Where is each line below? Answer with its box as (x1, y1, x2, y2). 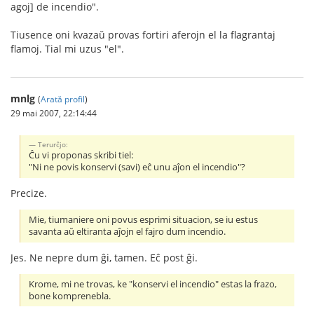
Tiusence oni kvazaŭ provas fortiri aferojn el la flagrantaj (11, 27, 275, 41)
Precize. (11, 186, 47, 200)
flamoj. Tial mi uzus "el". (11, 41, 124, 55)
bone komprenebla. (29, 290, 111, 303)
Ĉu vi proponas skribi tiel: (29, 149, 134, 162)
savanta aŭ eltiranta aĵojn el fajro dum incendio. (29, 226, 226, 238)
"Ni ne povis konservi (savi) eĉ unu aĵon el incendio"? (29, 161, 246, 174)
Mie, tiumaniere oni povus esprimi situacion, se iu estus (29, 214, 259, 226)
